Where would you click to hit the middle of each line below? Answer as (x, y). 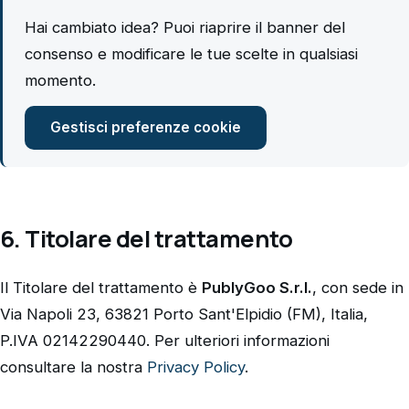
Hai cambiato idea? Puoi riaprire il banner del (185, 27)
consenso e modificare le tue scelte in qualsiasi (191, 53)
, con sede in (358, 288)
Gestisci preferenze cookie (146, 127)
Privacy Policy (196, 367)
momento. (60, 80)
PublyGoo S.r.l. (257, 288)
